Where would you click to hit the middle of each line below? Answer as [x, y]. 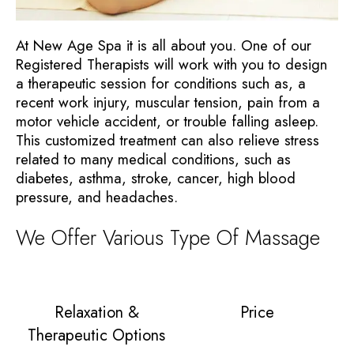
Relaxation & [96, 312]
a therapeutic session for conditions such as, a [161, 83]
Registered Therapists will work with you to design [171, 64]
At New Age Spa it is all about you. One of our [164, 45]
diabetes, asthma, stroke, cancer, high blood [156, 178]
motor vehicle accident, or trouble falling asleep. [167, 121]
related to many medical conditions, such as [153, 159]
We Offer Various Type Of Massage [168, 237]
